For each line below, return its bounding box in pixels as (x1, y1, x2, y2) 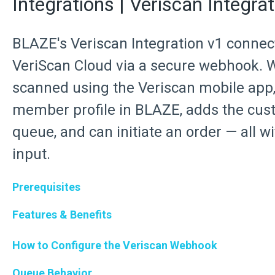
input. (12, 145, 50, 163)
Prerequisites (12, 180, 80, 193)
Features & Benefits (12, 207, 112, 221)
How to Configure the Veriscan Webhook (12, 238, 217, 252)
